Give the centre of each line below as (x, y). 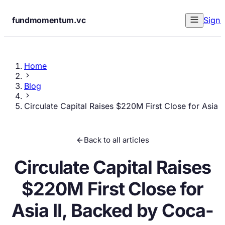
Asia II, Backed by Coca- (113, 210)
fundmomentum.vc (49, 20)
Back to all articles (117, 140)
